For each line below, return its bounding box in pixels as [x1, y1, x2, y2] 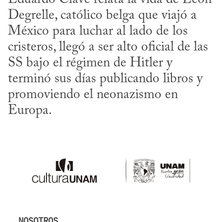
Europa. [8, 104, 52, 117]
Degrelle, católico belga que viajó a [8, 8, 197, 22]
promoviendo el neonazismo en [8, 88, 178, 102]
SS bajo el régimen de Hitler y [8, 56, 172, 70]
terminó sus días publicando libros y [8, 72, 203, 86]
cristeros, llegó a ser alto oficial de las [8, 40, 208, 54]
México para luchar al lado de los [8, 24, 188, 38]
